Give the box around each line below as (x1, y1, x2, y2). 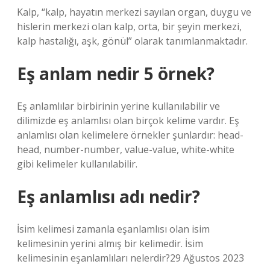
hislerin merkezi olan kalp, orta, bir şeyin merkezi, (17, 20, 242, 33)
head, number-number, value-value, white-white (17, 143, 234, 156)
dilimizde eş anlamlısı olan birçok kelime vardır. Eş (17, 114, 239, 127)
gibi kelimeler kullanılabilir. (17, 157, 137, 171)
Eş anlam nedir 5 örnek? (17, 62, 215, 85)
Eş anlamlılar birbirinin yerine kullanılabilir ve (17, 99, 220, 113)
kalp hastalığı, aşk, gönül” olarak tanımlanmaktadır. (17, 34, 248, 48)
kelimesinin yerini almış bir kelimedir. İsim (17, 237, 203, 250)
